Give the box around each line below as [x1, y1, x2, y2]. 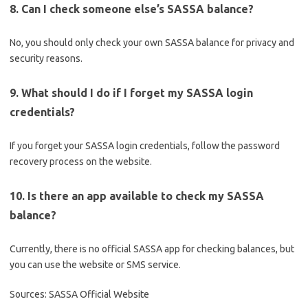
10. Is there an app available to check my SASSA [10, 190, 264, 202]
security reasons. [10, 53, 82, 64]
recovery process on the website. [10, 156, 152, 167]
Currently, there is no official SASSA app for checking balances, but [10, 243, 294, 254]
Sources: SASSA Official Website [10, 289, 149, 300]
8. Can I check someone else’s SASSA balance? [10, 3, 254, 15]
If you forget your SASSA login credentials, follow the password [10, 140, 280, 151]
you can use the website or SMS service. [10, 259, 181, 270]
